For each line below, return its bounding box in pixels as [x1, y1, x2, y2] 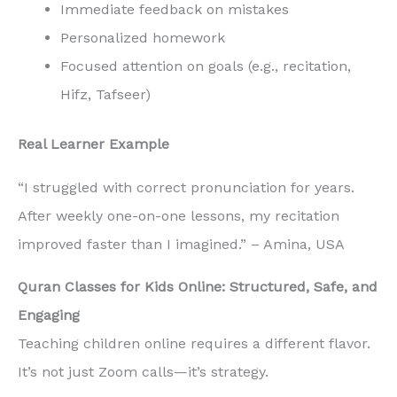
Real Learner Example [18, 135, 169, 152]
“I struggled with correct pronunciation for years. [18, 178, 354, 196]
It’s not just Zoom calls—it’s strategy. [18, 363, 269, 381]
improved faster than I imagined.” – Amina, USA [18, 235, 345, 253]
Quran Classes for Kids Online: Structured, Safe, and [18, 278, 378, 296]
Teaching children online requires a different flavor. [18, 335, 370, 353]
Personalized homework [60, 28, 225, 46]
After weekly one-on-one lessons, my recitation [18, 206, 339, 224]
